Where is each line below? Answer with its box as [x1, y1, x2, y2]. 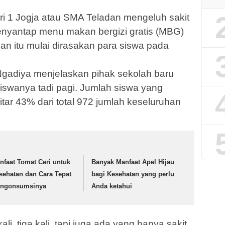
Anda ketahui [91, 182, 133, 190]
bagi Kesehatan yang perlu [91, 170, 175, 178]
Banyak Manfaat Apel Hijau [91, 158, 175, 166]
